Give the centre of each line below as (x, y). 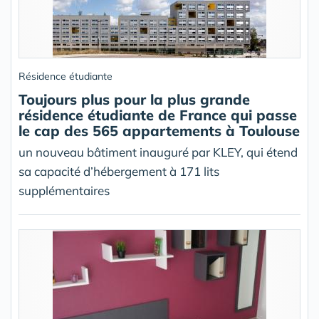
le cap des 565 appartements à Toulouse (159, 131)
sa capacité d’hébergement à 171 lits (119, 172)
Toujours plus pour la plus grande (134, 100)
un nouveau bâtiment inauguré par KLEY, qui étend (158, 152)
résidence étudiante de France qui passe (158, 115)
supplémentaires (64, 191)
